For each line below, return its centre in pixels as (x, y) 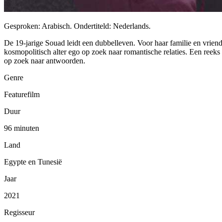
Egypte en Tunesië (33, 162)
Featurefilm (22, 94)
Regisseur (19, 212)
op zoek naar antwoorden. (45, 60)
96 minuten (22, 128)
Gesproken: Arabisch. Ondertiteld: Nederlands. (77, 26)
